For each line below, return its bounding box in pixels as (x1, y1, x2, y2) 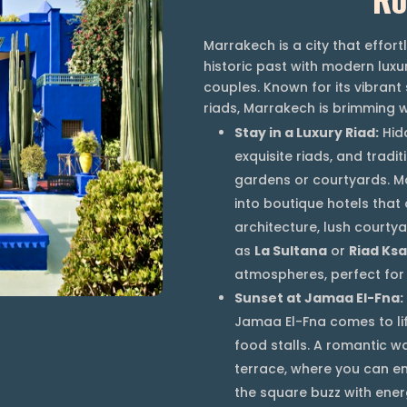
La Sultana (254, 241, 327, 260)
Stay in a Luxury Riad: (234, 123, 379, 142)
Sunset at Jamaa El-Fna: (234, 288, 403, 307)
